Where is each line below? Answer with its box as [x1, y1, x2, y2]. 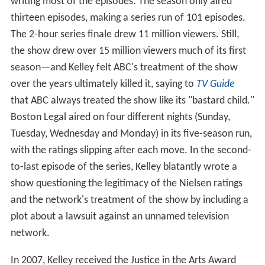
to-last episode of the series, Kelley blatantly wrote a [10, 161, 237, 173]
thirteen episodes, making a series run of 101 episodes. [10, 12, 245, 24]
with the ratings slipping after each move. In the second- [10, 145, 251, 157]
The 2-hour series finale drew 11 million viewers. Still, [10, 29, 239, 41]
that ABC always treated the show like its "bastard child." [10, 95, 254, 107]
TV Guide [196, 79, 235, 91]
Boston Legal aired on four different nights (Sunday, [10, 112, 230, 124]
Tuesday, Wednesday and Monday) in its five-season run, [10, 128, 252, 140]
